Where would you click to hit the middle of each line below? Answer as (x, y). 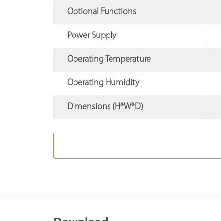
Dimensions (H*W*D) (105, 107)
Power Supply (92, 36)
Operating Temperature (109, 60)
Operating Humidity (103, 83)
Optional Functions (101, 12)
